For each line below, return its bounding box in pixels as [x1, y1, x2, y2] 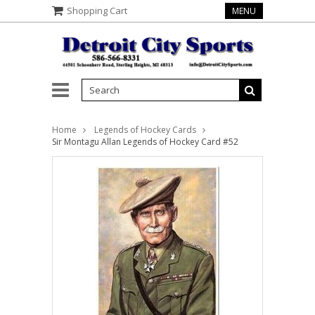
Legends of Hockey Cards [94, 124, 196, 136]
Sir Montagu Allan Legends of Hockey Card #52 [52, 136, 238, 148]
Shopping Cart [67, 4, 127, 17]
